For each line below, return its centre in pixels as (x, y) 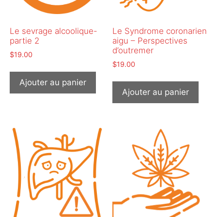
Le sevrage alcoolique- (54, 31)
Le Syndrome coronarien (160, 31)
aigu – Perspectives (150, 41)
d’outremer (133, 51)
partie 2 (24, 41)
